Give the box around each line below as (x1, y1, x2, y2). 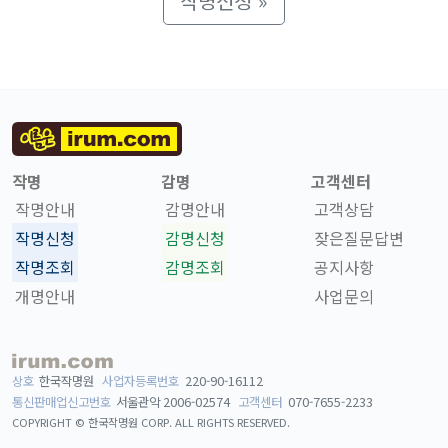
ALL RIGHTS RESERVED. (175, 413, 290, 430)
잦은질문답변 (313, 226, 404, 251)
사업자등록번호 (102, 371, 180, 390)
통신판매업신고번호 (12, 392, 111, 411)
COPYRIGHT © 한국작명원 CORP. (12, 413, 175, 430)
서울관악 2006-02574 (116, 392, 231, 411)
